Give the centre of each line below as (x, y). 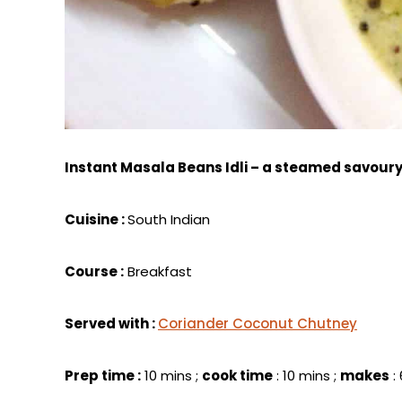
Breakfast (158, 271)
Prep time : (103, 375)
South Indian (169, 219)
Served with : (111, 323)
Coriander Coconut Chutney (258, 323)
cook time (237, 375)
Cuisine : (96, 219)
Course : (94, 271)
